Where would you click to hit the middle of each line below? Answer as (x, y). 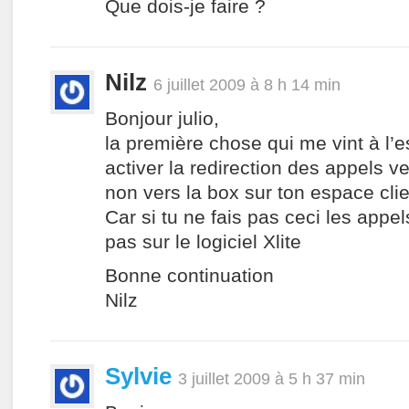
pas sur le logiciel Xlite (203, 241)
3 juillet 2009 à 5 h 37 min (272, 378)
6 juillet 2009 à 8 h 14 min (247, 84)
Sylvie (138, 376)
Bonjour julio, (162, 118)
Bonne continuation (189, 275)
